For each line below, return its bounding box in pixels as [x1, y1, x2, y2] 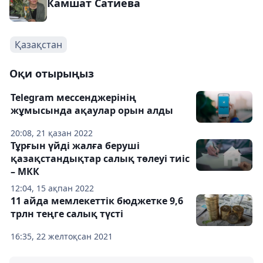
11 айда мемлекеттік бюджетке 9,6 [11, 194, 183, 207]
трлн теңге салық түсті [11, 207, 123, 220]
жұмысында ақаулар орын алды [11, 103, 173, 117]
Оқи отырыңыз [9, 66, 94, 80]
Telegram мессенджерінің [11, 90, 136, 104]
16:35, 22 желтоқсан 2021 [11, 230, 113, 242]
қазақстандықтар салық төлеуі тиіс [11, 151, 190, 165]
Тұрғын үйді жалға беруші [11, 139, 140, 152]
